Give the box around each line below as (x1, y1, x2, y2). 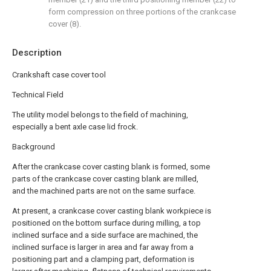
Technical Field (12, 90, 64, 99)
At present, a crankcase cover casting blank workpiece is (12, 206, 211, 215)
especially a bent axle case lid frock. (12, 122, 138, 131)
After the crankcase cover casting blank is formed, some (12, 162, 210, 171)
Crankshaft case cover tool (12, 70, 106, 79)
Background (12, 142, 55, 151)
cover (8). (48, 19, 81, 28)
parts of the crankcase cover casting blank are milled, (12, 174, 198, 183)
